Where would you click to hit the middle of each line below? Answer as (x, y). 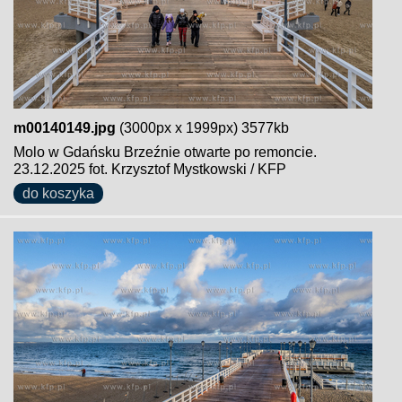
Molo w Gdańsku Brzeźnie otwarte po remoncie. (165, 152)
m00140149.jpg (65, 128)
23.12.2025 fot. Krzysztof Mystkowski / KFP (150, 169)
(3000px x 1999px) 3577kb (202, 128)
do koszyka (58, 193)
